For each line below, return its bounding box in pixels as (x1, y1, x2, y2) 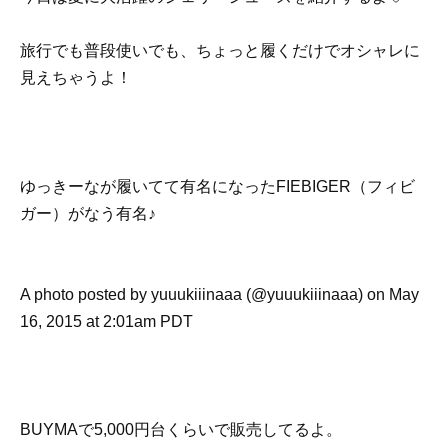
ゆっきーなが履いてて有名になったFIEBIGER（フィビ (20, 177, 415, 195)
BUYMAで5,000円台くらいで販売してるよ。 (20, 421, 342, 439)
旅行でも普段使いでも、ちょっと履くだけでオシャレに (20, 42, 420, 60)
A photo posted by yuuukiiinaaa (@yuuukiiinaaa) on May (20, 285, 419, 303)
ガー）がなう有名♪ (20, 204, 160, 222)
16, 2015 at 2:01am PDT (20, 312, 193, 330)
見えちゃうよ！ (20, 69, 132, 87)
